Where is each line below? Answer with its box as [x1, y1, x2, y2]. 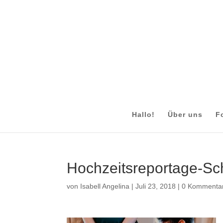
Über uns [167, 111, 203, 118]
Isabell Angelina [80, 182, 130, 190]
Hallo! [131, 111, 155, 118]
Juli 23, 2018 [135, 182, 176, 190]
